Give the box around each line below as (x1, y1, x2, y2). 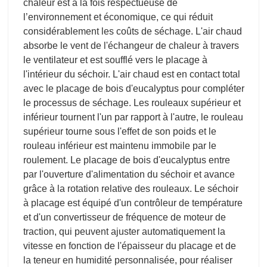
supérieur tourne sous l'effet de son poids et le (23, 126, 216, 137)
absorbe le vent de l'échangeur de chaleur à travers (23, 41, 239, 51)
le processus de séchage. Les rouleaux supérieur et (23, 98, 241, 108)
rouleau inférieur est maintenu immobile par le (23, 141, 216, 151)
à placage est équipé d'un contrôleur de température (23, 198, 243, 209)
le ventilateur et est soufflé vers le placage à (23, 55, 207, 66)
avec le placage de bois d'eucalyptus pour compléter (23, 83, 244, 94)
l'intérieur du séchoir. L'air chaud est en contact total (23, 69, 240, 80)
